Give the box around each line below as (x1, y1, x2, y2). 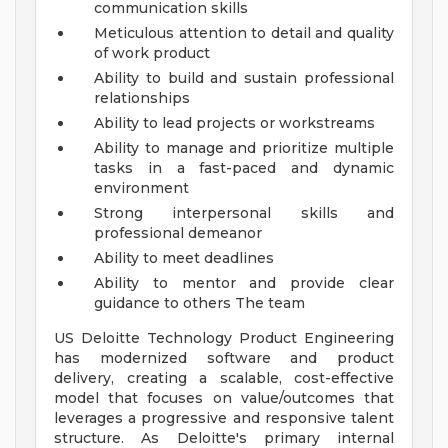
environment (94, 179, 189, 198)
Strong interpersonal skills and (94, 204, 394, 223)
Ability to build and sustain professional (94, 69, 394, 88)
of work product (94, 44, 210, 63)
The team (235, 294, 305, 313)
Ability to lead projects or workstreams (94, 114, 375, 133)
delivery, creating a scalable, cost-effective (54, 369, 394, 388)
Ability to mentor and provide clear (94, 274, 394, 293)
